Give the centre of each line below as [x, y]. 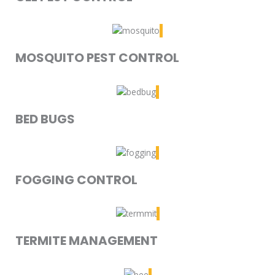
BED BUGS [45, 119]
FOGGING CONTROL [76, 180]
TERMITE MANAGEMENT [87, 241]
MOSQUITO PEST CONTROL [97, 58]
